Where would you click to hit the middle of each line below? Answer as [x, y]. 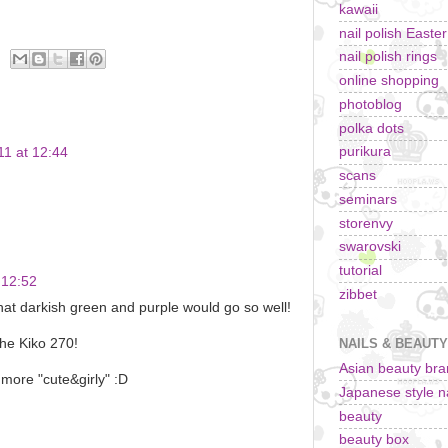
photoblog [370, 104]
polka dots [371, 128]
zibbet [358, 294]
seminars [368, 199]
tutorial [360, 271]
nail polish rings [388, 57]
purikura [365, 152]
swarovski [370, 247]
